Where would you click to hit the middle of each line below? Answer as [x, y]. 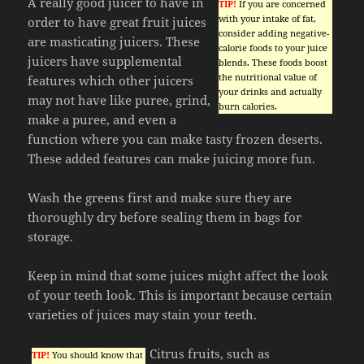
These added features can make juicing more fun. [172, 159]
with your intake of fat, [267, 19]
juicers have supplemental [105, 61]
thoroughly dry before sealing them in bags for [165, 217]
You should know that [97, 355]
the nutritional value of [267, 77]
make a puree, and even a [102, 120]
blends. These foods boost [273, 63]
